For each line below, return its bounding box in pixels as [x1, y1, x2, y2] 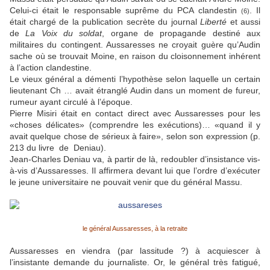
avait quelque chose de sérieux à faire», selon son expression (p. [10, 131, 260, 142]
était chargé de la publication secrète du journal [10, 17, 200, 27]
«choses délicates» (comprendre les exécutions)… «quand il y [10, 120, 260, 130]
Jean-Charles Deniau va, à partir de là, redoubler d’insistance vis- [10, 154, 260, 165]
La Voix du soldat [25, 28, 102, 39]
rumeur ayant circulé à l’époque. [10, 97, 133, 107]
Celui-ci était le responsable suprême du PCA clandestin [10, 5, 241, 16]
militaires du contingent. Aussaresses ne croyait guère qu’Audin [10, 40, 260, 50]
